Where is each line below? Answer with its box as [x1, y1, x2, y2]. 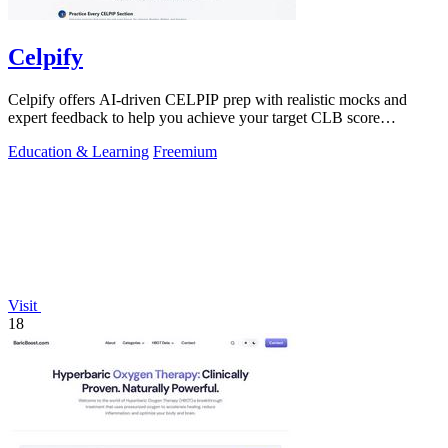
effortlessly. [8, 126, 80, 144]
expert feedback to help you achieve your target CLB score [8, 108, 380, 126]
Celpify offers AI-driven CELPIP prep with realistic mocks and [8, 90, 407, 108]
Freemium [153, 142, 217, 160]
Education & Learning [8, 142, 149, 160]
